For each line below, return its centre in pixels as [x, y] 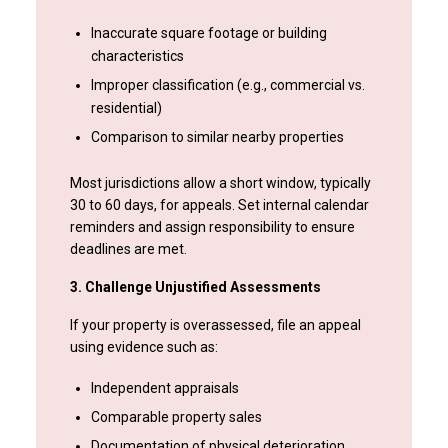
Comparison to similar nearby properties [217, 137]
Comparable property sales [176, 417]
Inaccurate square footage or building [208, 33]
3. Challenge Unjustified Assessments [195, 287]
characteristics [137, 56]
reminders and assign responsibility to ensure [212, 227]
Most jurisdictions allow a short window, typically [220, 183]
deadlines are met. [128, 249]
